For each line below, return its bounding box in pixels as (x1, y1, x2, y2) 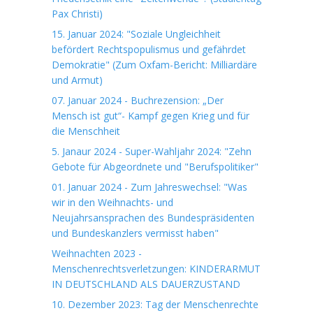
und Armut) (52, 73, 103, 87)
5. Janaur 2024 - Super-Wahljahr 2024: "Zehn (52, 145, 252, 158)
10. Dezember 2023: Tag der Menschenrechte (52, 298, 259, 311)
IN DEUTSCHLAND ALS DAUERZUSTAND (52, 277, 240, 291)
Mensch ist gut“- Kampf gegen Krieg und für (52, 109, 249, 122)
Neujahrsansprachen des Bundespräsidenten (52, 211, 254, 224)
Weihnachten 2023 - (52, 247, 142, 260)
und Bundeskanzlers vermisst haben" (52, 226, 219, 240)
